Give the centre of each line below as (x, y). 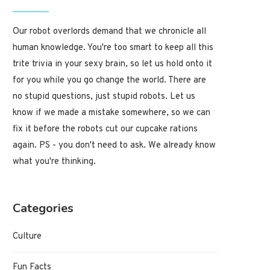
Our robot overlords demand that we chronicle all (109, 31)
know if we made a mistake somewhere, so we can (111, 113)
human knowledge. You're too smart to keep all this (113, 48)
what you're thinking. (54, 162)
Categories (43, 208)
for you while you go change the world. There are (109, 80)
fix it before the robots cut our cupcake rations (105, 129)
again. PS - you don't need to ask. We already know (114, 145)
